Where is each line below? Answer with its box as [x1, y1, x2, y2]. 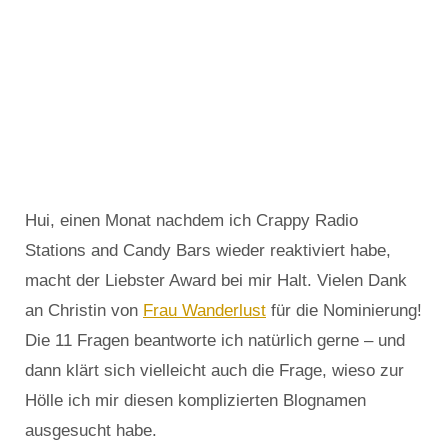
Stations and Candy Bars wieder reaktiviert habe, [25, 241, 391, 261]
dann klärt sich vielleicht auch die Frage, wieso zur [25, 361, 404, 381]
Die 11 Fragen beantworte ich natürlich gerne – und [25, 331, 405, 351]
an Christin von [25, 301, 143, 321]
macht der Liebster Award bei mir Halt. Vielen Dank [25, 271, 407, 291]
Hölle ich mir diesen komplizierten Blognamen [25, 391, 366, 411]
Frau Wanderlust [143, 301, 266, 321]
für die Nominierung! [266, 301, 422, 321]
